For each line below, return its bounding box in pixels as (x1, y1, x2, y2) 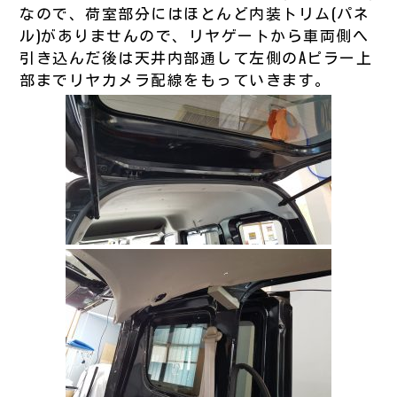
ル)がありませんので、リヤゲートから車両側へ (19, 23, 370, 46)
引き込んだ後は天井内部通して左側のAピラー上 (19, 45, 373, 68)
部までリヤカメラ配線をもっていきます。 (19, 67, 331, 90)
